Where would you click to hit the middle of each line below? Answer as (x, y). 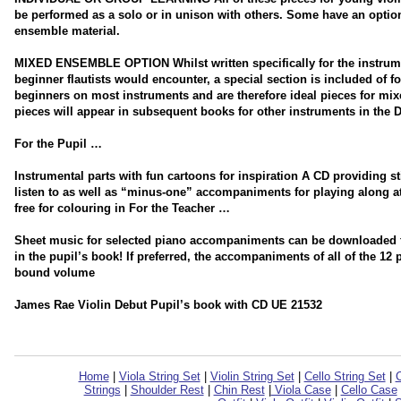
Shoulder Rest (167, 390)
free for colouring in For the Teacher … (122, 208)
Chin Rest (239, 390)
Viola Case (301, 390)
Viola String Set (159, 376)
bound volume (54, 273)
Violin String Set (252, 376)
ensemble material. (67, 31)
